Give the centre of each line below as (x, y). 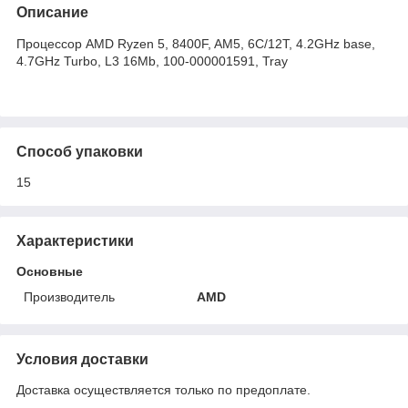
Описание (52, 12)
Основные (50, 271)
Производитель (69, 296)
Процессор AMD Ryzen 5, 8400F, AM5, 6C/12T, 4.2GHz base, (196, 43)
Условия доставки (82, 359)
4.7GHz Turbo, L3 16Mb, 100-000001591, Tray (152, 61)
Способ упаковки (80, 151)
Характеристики (75, 240)
